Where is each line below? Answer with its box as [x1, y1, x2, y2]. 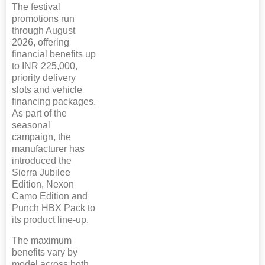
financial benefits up [12, 49, 96, 60]
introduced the [12, 156, 72, 166]
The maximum [12, 235, 72, 246]
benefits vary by [12, 247, 77, 258]
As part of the [12, 108, 67, 119]
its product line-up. [12, 215, 89, 225]
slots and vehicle [12, 85, 82, 95]
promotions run [12, 14, 75, 24]
